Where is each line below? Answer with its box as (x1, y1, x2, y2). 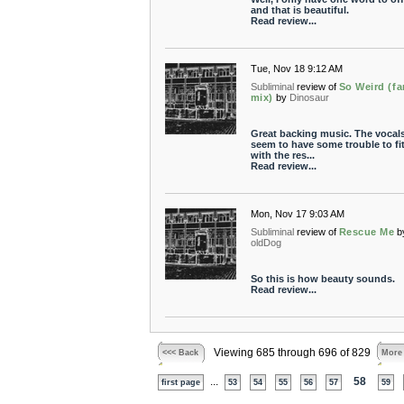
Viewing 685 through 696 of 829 (213, 347, 371, 358)
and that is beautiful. (250, 5, 349, 15)
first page (161, 378, 200, 387)
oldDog (250, 237, 281, 248)
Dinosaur (289, 92, 329, 103)
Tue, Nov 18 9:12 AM (250, 63, 343, 74)
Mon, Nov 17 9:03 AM (250, 208, 344, 219)
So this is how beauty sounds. (250, 273, 395, 284)
